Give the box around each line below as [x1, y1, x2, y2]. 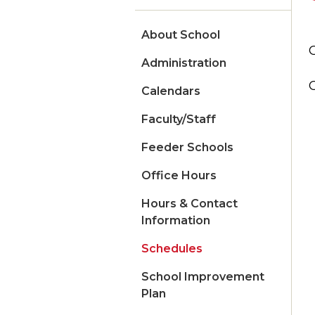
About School [141, 28, 220, 42]
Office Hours [141, 169, 217, 183]
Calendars [141, 84, 200, 98]
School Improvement [141, 270, 264, 284]
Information [141, 214, 210, 228]
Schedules [141, 242, 202, 256]
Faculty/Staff [141, 112, 216, 127]
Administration [141, 56, 226, 70]
